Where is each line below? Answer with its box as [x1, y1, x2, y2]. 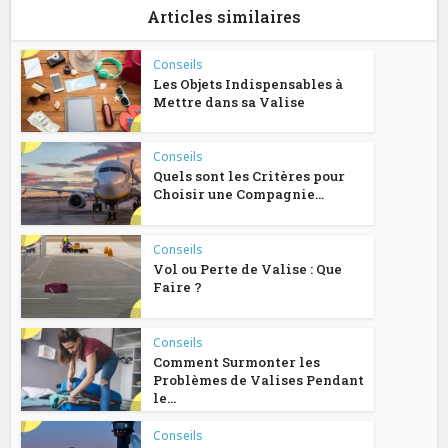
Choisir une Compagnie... [153, 185, 325, 204]
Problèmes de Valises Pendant [153, 370, 365, 389]
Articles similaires [147, 5, 301, 27]
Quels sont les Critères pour [153, 167, 346, 186]
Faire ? [153, 278, 203, 297]
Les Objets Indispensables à [153, 74, 344, 93]
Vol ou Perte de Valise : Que [153, 260, 343, 279]
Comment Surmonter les [153, 352, 321, 371]
